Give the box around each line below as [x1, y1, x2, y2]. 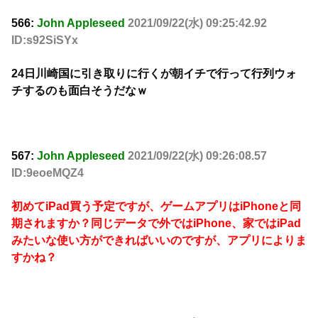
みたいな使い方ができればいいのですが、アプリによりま [11, 234, 307, 246]
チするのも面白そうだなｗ [11, 84, 148, 97]
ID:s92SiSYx [11, 34, 78, 47]
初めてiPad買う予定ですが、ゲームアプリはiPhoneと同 [11, 199, 301, 212]
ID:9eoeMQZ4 [11, 167, 84, 180]
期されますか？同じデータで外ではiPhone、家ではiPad [11, 216, 301, 229]
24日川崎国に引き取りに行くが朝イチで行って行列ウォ [11, 67, 297, 79]
